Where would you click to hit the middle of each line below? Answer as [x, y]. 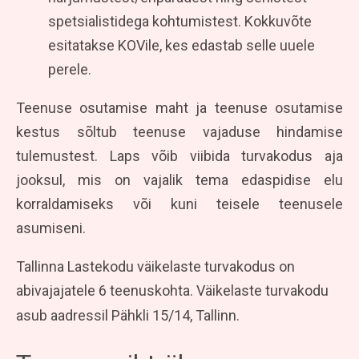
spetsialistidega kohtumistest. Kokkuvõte [180, 21]
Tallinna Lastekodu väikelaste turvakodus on [155, 266]
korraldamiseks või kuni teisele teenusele [179, 204]
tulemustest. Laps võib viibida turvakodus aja [179, 155]
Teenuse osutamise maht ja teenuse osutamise [179, 107]
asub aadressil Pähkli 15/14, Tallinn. [128, 315]
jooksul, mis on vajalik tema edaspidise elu [179, 179]
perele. [70, 69]
